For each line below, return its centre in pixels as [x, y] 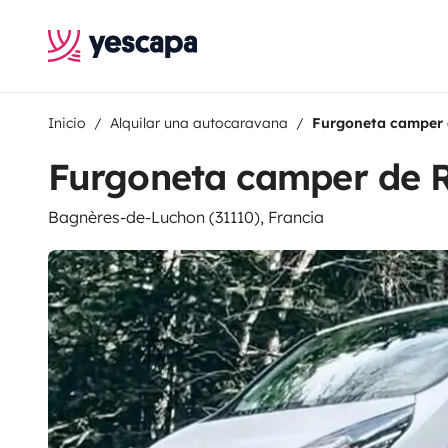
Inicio [67, 123]
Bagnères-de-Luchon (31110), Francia [186, 217]
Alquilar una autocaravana [199, 123]
